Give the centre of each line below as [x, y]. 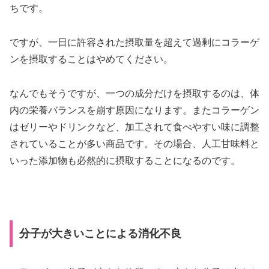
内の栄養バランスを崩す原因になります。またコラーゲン [134, 110]
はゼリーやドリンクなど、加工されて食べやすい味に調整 [134, 127]
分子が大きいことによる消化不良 [100, 234]
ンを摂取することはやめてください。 [91, 59]
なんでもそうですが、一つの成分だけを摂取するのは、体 [134, 93]
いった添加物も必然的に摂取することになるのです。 [125, 160]
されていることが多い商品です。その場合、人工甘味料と [134, 144]
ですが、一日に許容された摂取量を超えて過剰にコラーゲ [134, 42]
